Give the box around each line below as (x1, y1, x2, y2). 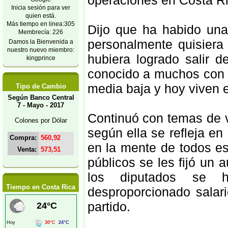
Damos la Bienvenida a (8, 38, 73, 45)
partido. (87, 199, 130, 214)
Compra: (10, 134, 37, 141)
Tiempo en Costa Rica (6, 183, 75, 191)
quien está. (25, 12, 56, 19)
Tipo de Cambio (15, 82, 66, 90)
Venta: (17, 146, 37, 153)
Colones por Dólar (14, 117, 67, 124)
